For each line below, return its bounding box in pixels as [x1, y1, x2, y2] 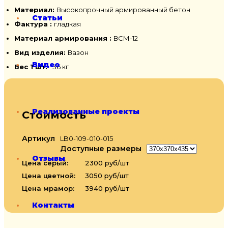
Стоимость [22, 108, 86, 121]
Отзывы [32, 154, 65, 163]
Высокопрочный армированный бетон [56, 6, 190, 14]
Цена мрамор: [22, 184, 74, 193]
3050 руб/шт [83, 172, 129, 180]
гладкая [54, 20, 81, 28]
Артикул [22, 134, 55, 144]
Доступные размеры [60, 144, 141, 154]
